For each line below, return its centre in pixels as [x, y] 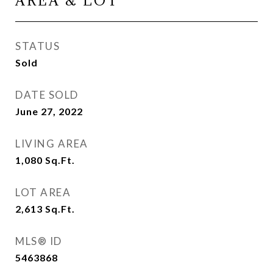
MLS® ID [39, 241]
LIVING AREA [52, 144]
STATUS [37, 46]
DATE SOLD [47, 95]
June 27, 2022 [49, 111]
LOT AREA [43, 192]
